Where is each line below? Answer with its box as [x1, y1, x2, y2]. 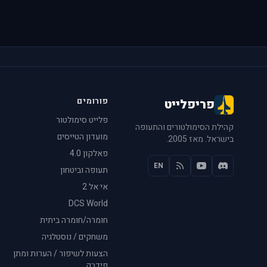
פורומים [77, 94, 108, 107]
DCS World [69, 197, 108, 210]
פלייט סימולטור [56, 113, 108, 126]
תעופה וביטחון [60, 163, 108, 176]
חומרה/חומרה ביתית [40, 213, 108, 226]
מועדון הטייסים [57, 130, 108, 143]
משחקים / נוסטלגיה [42, 230, 108, 243]
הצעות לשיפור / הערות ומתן [13, 247, 108, 260]
